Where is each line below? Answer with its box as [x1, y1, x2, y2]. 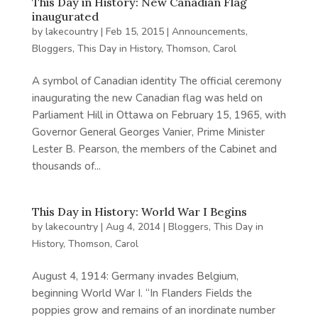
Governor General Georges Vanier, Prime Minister [31, 125, 265, 139]
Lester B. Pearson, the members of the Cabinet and [31, 142, 277, 156]
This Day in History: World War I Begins [31, 204, 247, 219]
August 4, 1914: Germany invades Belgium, [31, 269, 238, 283]
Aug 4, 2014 [105, 220, 160, 234]
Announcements [171, 25, 246, 38]
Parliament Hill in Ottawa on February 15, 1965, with [31, 108, 286, 122]
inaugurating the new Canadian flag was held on [31, 91, 263, 105]
